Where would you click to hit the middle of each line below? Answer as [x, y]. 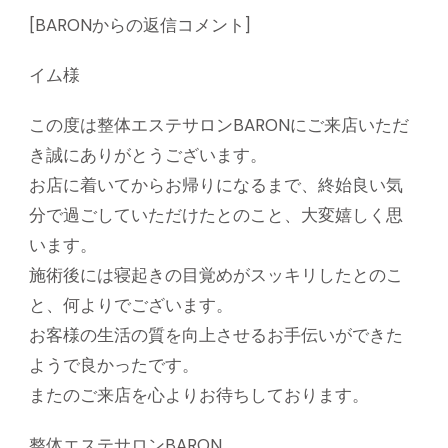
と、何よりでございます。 [131, 305]
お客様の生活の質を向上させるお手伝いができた [216, 335]
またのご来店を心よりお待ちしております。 [199, 395]
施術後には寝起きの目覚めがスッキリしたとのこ [216, 275]
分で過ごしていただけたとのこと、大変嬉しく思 [216, 215]
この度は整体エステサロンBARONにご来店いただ [219, 125]
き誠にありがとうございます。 [148, 155]
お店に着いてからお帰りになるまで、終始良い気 [216, 185]
